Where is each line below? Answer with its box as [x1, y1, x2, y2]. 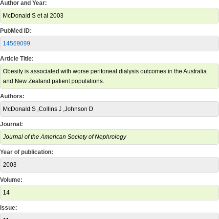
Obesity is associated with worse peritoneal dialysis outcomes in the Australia [3, 68, 207, 75]
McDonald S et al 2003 [3, 12, 64, 19]
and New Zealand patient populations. [3, 78, 104, 85]
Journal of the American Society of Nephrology [3, 133, 126, 140]
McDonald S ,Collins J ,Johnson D [3, 106, 93, 112]
